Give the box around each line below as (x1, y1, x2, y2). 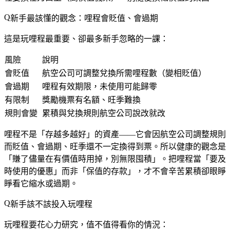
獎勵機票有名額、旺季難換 (42, 95, 141, 104)
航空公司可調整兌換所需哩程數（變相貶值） (42, 68, 206, 78)
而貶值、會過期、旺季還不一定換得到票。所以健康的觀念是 (4, 142, 226, 151)
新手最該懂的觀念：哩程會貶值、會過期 (10, 13, 158, 23)
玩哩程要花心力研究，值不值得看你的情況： (4, 220, 168, 229)
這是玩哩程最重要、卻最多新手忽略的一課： (4, 34, 168, 43)
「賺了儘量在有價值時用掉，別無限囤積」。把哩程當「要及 (4, 154, 226, 163)
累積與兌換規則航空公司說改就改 (42, 108, 165, 118)
